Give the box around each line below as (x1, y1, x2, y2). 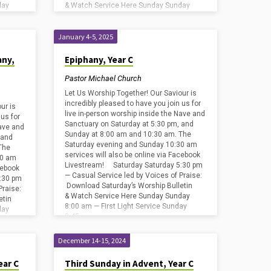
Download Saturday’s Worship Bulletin (65, 181, 193, 191)
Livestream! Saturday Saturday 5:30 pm (65, 161, 203, 170)
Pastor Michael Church (65, 73, 142, 83)
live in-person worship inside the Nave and (65, 109, 206, 119)
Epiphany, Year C (65, 54, 134, 66)
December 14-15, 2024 (58, 236, 126, 246)
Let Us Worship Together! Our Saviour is (65, 89, 197, 98)
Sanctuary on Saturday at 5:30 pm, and (65, 120, 194, 129)
